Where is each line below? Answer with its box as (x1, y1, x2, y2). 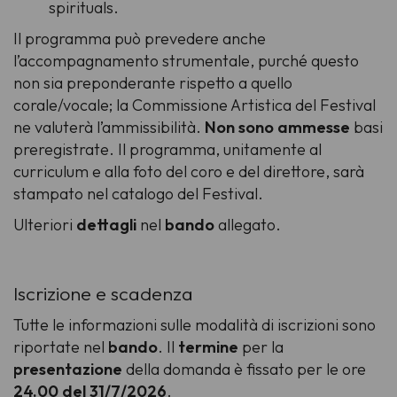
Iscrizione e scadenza (13, 281, 193, 307)
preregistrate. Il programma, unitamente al (13, 139, 322, 160)
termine (178, 337, 242, 358)
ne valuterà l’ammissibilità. (13, 117, 205, 138)
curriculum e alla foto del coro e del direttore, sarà (13, 161, 364, 183)
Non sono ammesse (205, 117, 350, 138)
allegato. (214, 214, 281, 236)
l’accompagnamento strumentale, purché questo (13, 51, 359, 72)
